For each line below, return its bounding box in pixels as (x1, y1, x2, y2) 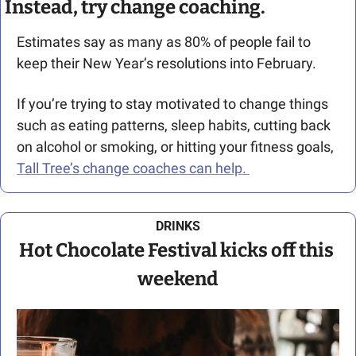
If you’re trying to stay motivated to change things (17, 95, 328, 112)
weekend (137, 267, 219, 290)
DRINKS (156, 218, 200, 234)
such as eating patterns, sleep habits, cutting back (17, 116, 331, 133)
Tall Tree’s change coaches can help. (17, 159, 250, 176)
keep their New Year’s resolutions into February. (17, 54, 316, 72)
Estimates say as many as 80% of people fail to (17, 33, 311, 50)
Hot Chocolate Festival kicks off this (19, 238, 334, 261)
